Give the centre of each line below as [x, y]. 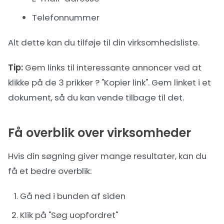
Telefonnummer [66, 17]
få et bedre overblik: [50, 171]
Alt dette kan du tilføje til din [68, 42]
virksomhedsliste [163, 42]
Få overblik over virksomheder [99, 133]
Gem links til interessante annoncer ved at [112, 67]
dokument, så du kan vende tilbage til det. [96, 97]
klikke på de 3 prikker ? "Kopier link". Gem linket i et [109, 82]
